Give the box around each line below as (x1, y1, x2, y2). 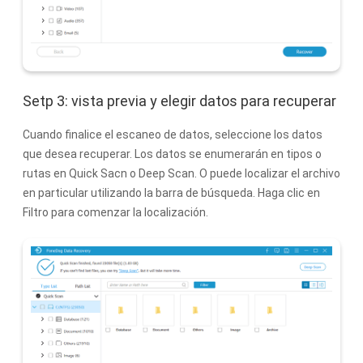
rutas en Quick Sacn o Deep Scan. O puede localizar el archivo (23, 167, 340, 181)
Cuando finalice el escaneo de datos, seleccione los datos (23, 128, 322, 142)
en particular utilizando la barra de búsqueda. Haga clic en (23, 186, 320, 200)
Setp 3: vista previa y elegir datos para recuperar (23, 92, 336, 110)
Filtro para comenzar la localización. (23, 206, 208, 220)
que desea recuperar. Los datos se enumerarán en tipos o (23, 147, 322, 161)
